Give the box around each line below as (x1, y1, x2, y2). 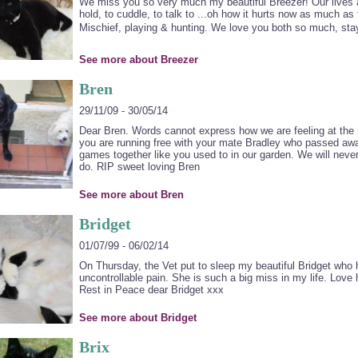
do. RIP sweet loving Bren (78, 161, 200, 173)
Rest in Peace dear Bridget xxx (78, 284, 224, 296)
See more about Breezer (78, 54, 198, 66)
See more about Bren (78, 189, 184, 201)
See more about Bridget (78, 312, 197, 324)
